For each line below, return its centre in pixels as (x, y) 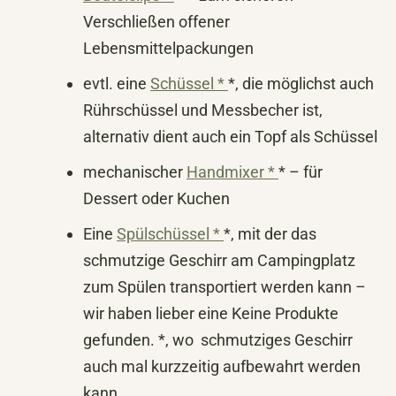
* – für (301, 171)
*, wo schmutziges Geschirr (254, 339)
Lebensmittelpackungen (168, 48)
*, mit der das (270, 233)
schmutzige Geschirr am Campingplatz (219, 260)
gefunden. (119, 339)
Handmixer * (232, 171)
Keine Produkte (285, 313)
